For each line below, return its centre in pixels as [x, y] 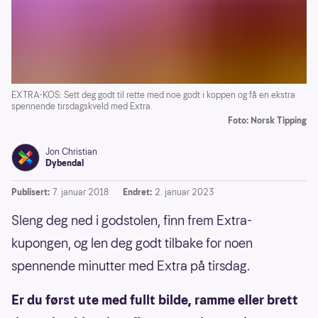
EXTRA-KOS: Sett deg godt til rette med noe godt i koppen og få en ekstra [153, 95]
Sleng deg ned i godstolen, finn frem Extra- [132, 221]
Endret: [137, 192]
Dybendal [65, 163]
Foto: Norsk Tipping [267, 121]
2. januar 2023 [185, 192]
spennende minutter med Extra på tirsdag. [132, 266]
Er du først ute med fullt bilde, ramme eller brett [155, 300]
